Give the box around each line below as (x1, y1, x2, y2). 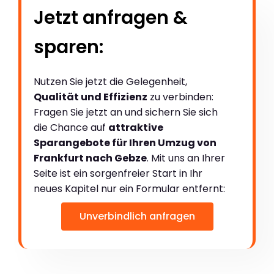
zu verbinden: (147, 89, 213, 104)
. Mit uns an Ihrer (147, 150, 225, 165)
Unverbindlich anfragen (79, 209, 195, 223)
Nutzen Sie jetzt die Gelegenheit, (34, 74, 187, 89)
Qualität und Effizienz (34, 89, 147, 104)
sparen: (34, 34, 103, 60)
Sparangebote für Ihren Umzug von (34, 135, 217, 150)
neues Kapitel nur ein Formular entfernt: (34, 181, 225, 196)
